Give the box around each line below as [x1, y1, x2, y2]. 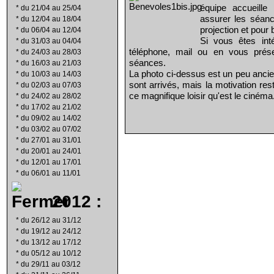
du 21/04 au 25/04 [21, 4, 81, 12]
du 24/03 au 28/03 [21, 48, 81, 56]
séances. [129, 57, 166, 68]
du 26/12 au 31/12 [21, 216, 81, 224]
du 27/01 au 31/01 [21, 136, 81, 144]
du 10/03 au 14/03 [21, 70, 81, 78]
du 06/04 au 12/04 [21, 26, 81, 34]
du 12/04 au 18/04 [21, 15, 81, 23]
